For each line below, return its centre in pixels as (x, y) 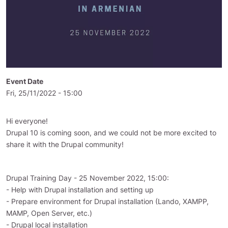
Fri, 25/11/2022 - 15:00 (44, 93)
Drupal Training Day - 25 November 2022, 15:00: (88, 178)
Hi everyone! (27, 121)
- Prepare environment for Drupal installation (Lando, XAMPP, (107, 201)
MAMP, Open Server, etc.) (49, 213)
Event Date (25, 81)
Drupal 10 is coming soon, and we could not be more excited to (111, 133)
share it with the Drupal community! (65, 144)
